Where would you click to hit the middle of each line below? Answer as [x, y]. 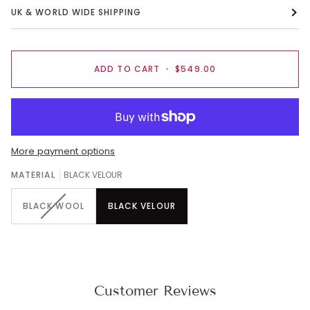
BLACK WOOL [54, 206]
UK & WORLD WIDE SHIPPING [76, 12]
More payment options [63, 151]
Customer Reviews [155, 291]
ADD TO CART [127, 69]
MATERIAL [33, 174]
